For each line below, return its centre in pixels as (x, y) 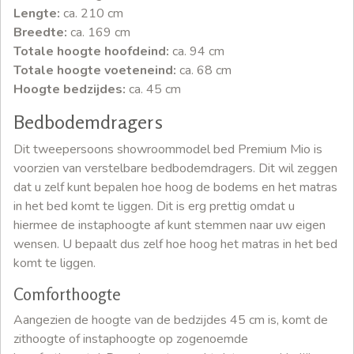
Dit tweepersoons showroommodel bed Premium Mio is (168, 150)
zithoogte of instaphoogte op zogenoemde (131, 339)
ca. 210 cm (93, 14)
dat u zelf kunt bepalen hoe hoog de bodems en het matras (175, 188)
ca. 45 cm (155, 90)
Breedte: (40, 33)
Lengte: (38, 14)
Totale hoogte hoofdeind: (93, 52)
